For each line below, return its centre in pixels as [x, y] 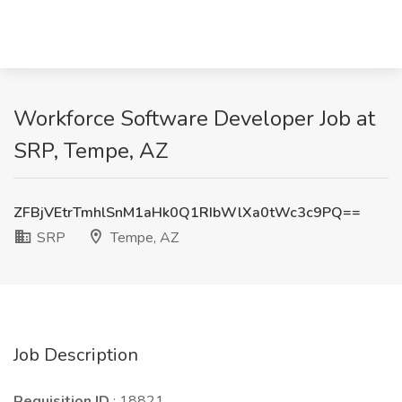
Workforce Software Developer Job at [194, 118]
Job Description [76, 355]
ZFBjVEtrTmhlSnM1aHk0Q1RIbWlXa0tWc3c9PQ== [187, 213]
